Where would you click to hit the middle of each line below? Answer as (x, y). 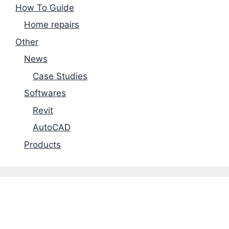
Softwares (45, 93)
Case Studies (60, 76)
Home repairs (52, 25)
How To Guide (45, 7)
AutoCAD (52, 128)
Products (42, 144)
